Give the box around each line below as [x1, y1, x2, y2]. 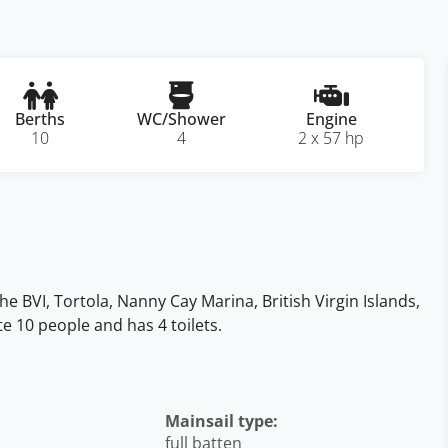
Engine [305, 108, 357, 130]
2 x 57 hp [298, 127, 365, 149]
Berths [15, 108, 66, 130]
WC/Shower [137, 108, 227, 130]
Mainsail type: [165, 410, 279, 432]
